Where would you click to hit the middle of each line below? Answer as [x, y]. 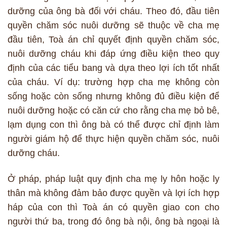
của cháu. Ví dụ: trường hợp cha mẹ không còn [113, 82]
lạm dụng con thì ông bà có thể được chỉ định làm [113, 124]
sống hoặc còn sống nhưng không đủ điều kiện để [113, 96]
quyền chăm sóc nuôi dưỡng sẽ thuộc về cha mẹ [113, 25]
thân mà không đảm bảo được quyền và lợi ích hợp [113, 193]
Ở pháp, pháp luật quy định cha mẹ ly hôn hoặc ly [113, 179]
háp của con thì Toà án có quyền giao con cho [113, 207]
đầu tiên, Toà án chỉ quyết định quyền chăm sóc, [113, 39]
